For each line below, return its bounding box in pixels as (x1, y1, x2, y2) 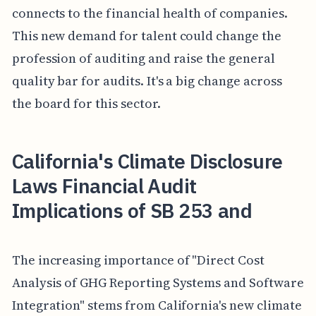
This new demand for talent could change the (11, 27, 281, 45)
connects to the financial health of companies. (11, 4, 288, 23)
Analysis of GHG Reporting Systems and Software (11, 273, 304, 291)
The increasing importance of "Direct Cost (11, 250, 265, 269)
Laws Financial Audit (11, 173, 197, 200)
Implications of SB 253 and (11, 197, 253, 224)
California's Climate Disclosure (11, 148, 283, 175)
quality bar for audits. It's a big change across (11, 72, 282, 90)
